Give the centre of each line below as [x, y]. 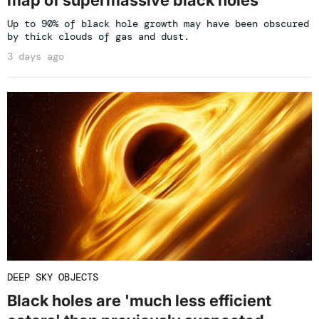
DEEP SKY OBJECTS [53, 277]
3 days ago [36, 56]
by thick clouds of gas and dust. [98, 36]
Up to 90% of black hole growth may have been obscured [158, 23]
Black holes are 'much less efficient [139, 301]
